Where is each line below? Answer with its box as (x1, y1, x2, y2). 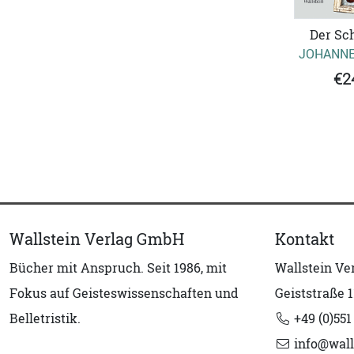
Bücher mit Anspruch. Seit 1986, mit (9, 259, 227, 277)
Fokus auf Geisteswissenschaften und (9, 284, 239, 303)
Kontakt (275, 228, 334, 250)
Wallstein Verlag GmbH (9, 228, 184, 250)
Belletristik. (9, 310, 81, 328)
